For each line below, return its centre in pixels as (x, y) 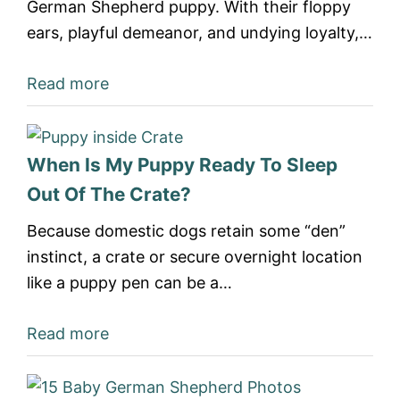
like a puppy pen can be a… (129, 283)
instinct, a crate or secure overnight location (195, 257)
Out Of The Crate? (109, 194)
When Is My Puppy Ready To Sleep (182, 165)
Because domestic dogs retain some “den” (186, 231)
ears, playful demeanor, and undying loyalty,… (200, 33)
